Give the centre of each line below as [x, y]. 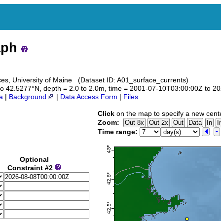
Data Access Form [89, 97]
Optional [34, 160]
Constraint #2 [31, 168]
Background [28, 97]
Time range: [118, 132]
